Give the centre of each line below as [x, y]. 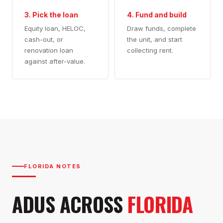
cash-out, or [44, 39]
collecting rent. [150, 50]
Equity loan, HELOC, [55, 28]
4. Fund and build [157, 14]
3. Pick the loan [51, 14]
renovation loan [49, 50]
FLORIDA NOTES [53, 166]
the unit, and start [155, 39]
